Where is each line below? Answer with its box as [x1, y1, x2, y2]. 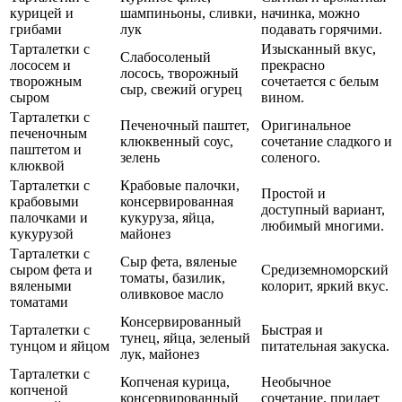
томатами [10, 294, 68, 310]
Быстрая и [261, 322, 323, 338]
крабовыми [10, 194, 79, 210]
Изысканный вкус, [261, 41, 376, 57]
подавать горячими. [261, 22, 382, 38]
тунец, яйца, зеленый [120, 330, 250, 346]
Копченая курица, [120, 374, 230, 390]
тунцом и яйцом [10, 338, 109, 354]
